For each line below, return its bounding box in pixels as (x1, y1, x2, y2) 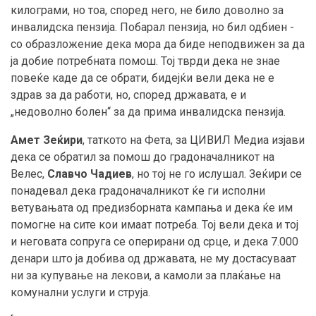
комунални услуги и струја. (11, 286, 150, 300)
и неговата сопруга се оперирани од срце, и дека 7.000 (11, 235, 298, 249)
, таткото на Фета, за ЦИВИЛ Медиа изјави (83, 133, 305, 147)
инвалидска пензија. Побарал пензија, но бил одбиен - (11, 20, 294, 35)
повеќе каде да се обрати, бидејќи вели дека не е (11, 71, 274, 85)
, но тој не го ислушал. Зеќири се (132, 167, 302, 181)
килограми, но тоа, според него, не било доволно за (11, 4, 284, 18)
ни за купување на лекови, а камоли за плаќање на (11, 269, 281, 283)
